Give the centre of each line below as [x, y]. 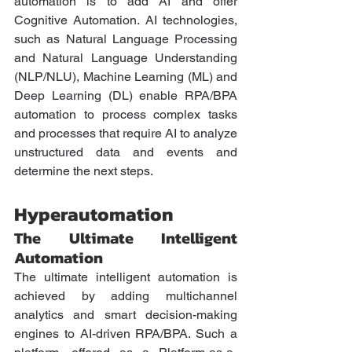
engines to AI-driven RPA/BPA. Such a [126, 334]
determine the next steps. [85, 171]
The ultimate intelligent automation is [126, 277]
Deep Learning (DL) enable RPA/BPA [126, 96]
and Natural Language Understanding [126, 58]
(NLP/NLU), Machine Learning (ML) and [126, 77]
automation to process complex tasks [126, 115]
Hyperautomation [94, 214]
